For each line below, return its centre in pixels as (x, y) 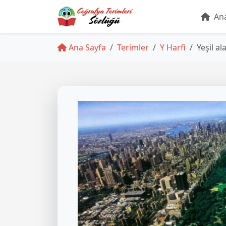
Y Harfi (173, 47)
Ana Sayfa (86, 47)
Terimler (133, 47)
